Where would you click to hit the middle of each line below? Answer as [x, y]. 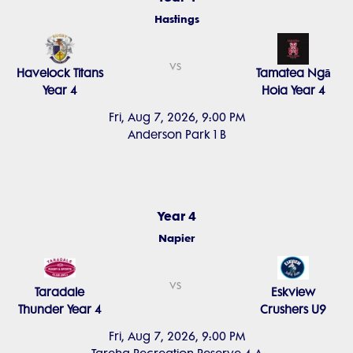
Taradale [60, 292]
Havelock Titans [59, 73]
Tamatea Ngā [293, 73]
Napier [176, 238]
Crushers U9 [294, 310]
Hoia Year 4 [293, 91]
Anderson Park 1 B [176, 135]
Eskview [294, 292]
